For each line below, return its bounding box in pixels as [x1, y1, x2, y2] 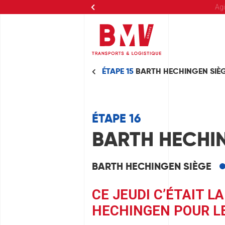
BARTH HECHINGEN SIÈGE [92, 160, 211, 173]
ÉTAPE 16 [92, 110, 141, 126]
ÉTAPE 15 [102, 66, 136, 76]
